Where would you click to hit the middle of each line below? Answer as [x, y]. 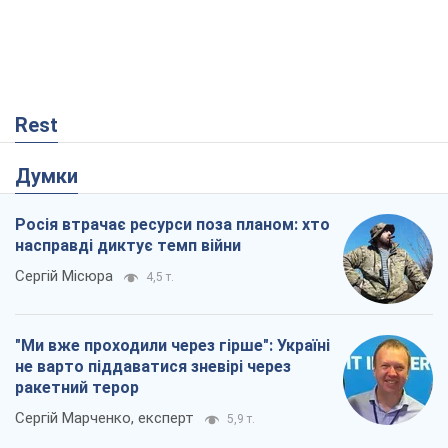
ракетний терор [77, 388]
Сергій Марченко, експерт [104, 418]
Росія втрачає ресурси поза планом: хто [172, 225]
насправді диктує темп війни [128, 246]
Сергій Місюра [64, 276]
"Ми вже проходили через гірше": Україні [172, 346]
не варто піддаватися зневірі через [153, 367]
